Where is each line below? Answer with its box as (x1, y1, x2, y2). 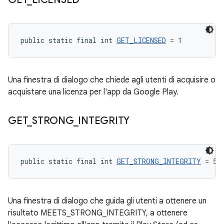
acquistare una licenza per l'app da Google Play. (8, 87, 178, 97)
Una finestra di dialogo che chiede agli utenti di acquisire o (8, 75, 215, 85)
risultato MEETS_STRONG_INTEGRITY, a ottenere (8, 208, 187, 218)
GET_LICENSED (116, 35, 166, 45)
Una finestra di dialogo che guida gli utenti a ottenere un (8, 196, 206, 206)
